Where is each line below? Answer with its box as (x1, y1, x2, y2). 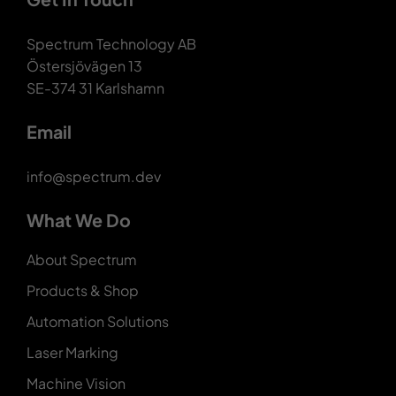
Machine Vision (26, 374, 126, 393)
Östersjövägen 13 (26, 57, 142, 76)
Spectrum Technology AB (26, 34, 196, 54)
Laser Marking (26, 343, 118, 362)
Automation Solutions (26, 312, 169, 331)
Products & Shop (26, 281, 139, 301)
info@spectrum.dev (26, 167, 161, 187)
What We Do (26, 209, 131, 232)
